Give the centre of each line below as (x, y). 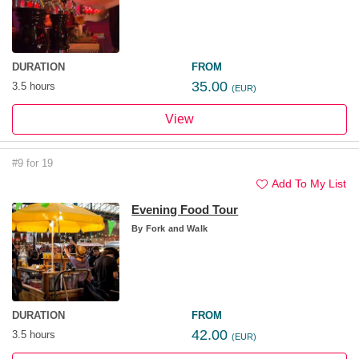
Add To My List (309, 184)
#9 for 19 (32, 163)
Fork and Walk (175, 229)
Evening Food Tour (185, 210)
